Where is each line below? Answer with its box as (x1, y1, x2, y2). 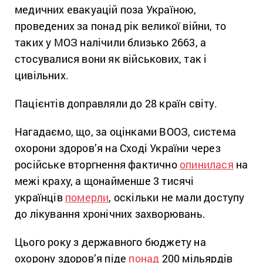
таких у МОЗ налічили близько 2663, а (15, 35, 207, 50)
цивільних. (15, 68, 69, 83)
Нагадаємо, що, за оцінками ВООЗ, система (15, 124, 237, 139)
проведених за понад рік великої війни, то (15, 19, 227, 33)
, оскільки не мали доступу (109, 190, 245, 205)
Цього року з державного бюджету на (15, 235, 206, 249)
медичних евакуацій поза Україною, (15, 2, 197, 17)
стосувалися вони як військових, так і (15, 52, 207, 66)
